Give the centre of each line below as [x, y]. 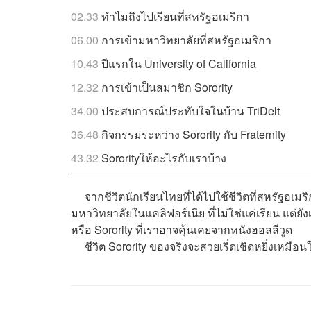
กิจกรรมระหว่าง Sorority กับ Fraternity [194, 135]
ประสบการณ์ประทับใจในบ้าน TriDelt [191, 111]
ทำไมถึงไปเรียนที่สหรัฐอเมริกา [175, 17]
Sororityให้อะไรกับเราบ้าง [164, 158]
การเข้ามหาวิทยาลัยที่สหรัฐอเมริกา [186, 40]
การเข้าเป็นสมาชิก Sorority [167, 87]
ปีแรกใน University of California [179, 64]
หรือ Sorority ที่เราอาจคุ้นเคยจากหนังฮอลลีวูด [182, 230]
